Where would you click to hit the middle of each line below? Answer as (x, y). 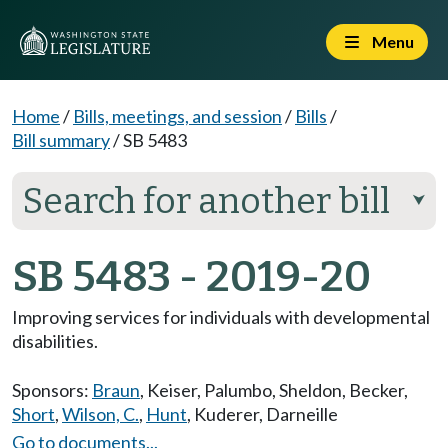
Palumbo (238, 390)
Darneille (302, 414)
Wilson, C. (100, 414)
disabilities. (55, 341)
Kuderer (226, 414)
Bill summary (61, 140)
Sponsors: (52, 390)
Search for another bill (206, 201)
